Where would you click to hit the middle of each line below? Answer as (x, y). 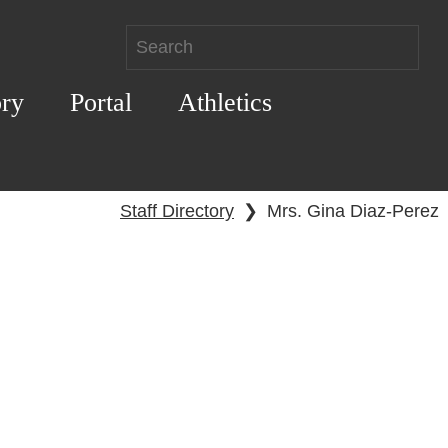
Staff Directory (177, 211)
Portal (100, 102)
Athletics (224, 102)
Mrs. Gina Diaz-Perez (353, 211)
